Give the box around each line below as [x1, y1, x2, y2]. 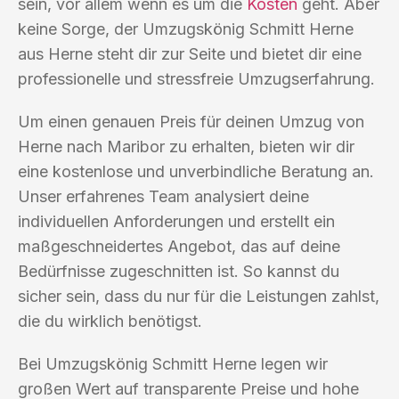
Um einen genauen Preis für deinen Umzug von [18, 111, 364, 131]
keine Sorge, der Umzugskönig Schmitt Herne [18, 19, 354, 38]
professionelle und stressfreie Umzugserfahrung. [18, 69, 375, 88]
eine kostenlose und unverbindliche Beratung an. [18, 161, 374, 181]
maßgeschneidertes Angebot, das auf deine [18, 236, 340, 256]
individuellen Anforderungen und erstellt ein [18, 211, 335, 231]
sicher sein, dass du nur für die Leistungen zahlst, [18, 286, 379, 305]
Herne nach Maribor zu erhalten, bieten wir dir [18, 136, 354, 156]
